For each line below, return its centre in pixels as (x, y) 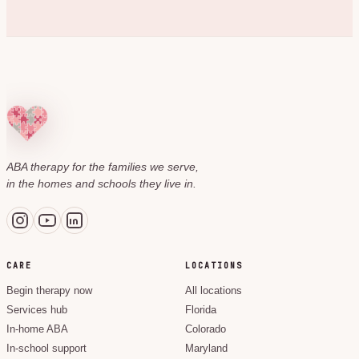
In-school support (46, 349)
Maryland (206, 349)
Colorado (206, 329)
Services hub (37, 310)
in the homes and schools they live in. (101, 184)
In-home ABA (37, 329)
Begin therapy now (49, 291)
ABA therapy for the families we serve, (103, 167)
